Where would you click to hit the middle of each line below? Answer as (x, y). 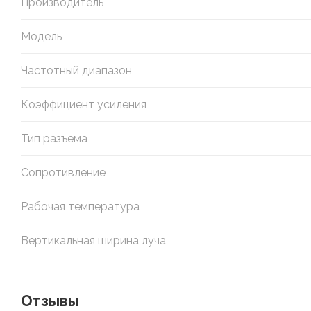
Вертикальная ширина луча (93, 240)
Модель (41, 36)
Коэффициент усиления (84, 104)
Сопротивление (63, 172)
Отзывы (50, 301)
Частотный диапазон (76, 70)
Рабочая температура (80, 206)
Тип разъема (54, 138)
